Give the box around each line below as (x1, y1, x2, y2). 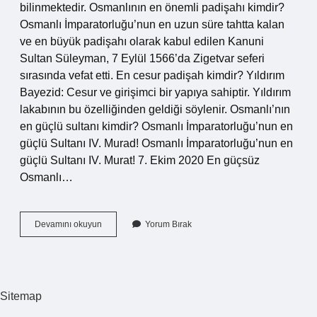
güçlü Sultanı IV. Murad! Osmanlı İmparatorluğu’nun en (20, 137, 293, 149)
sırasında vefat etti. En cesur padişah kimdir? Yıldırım (20, 69, 284, 81)
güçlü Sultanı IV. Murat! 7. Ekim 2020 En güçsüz (20, 154, 260, 166)
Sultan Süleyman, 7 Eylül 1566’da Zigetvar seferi (20, 52, 265, 64)
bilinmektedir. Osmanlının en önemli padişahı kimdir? (20, 1, 284, 13)
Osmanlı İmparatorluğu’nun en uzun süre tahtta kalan (20, 18, 284, 30)
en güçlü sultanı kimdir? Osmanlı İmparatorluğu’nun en (20, 120, 293, 132)
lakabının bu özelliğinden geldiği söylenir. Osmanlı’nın (20, 103, 290, 115)
